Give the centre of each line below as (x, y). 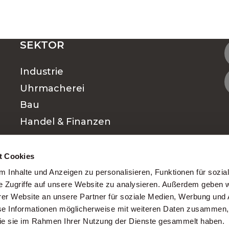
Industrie (42, 72)
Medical (39, 188)
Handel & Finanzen (65, 122)
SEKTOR (42, 45)
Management (53, 138)
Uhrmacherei (52, 88)
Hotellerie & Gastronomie (81, 155)
